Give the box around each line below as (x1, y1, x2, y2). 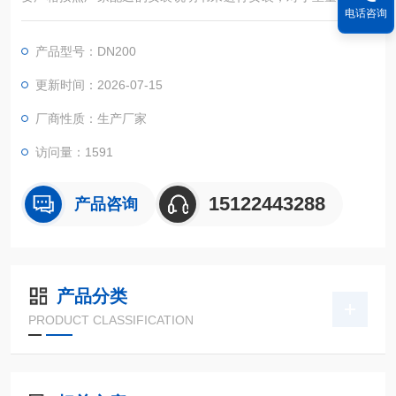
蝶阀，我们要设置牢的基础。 (21, 11, 182, 25)
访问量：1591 (35, 145, 113, 159)
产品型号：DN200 (35, 44, 136, 58)
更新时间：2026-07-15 (35, 78, 163, 92)
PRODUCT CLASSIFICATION (28, 313, 194, 327)
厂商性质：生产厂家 (35, 111, 147, 126)
